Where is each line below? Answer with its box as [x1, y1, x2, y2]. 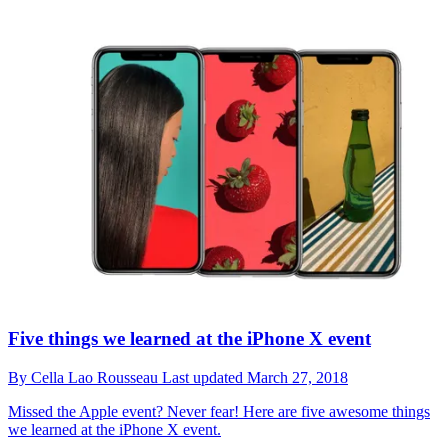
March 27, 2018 [247, 369, 348, 387]
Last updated [162, 369, 247, 387]
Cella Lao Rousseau [31, 369, 162, 387]
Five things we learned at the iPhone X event [8, 328, 371, 350]
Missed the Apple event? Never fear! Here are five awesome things [8, 403, 430, 421]
